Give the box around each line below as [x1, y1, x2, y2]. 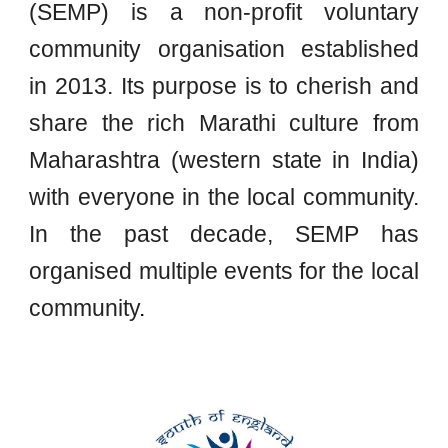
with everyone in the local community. [29, 184, 419, 210]
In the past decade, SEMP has [29, 221, 419, 247]
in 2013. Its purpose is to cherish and [29, 73, 419, 99]
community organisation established [29, 36, 419, 62]
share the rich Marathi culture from [29, 110, 419, 136]
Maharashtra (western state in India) [29, 147, 419, 173]
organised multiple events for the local [29, 258, 419, 284]
